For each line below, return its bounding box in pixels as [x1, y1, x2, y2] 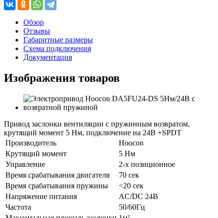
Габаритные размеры [23, 36, 93, 44]
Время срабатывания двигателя [5, 171, 109, 180]
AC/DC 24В [119, 192, 158, 201]
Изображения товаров [4, 72, 120, 85]
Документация [23, 53, 72, 62]
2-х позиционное [119, 160, 175, 169]
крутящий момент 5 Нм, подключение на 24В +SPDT [4, 128, 182, 137]
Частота [5, 203, 31, 212]
